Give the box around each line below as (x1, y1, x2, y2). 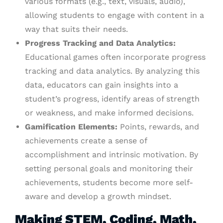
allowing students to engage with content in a (25, 10, 204, 20)
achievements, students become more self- (25, 178, 193, 188)
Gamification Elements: (25, 122, 117, 132)
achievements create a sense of (25, 136, 147, 146)
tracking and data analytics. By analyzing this (25, 66, 200, 76)
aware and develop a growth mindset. (25, 192, 171, 202)
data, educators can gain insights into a (25, 80, 178, 90)
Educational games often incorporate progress (25, 52, 206, 62)
